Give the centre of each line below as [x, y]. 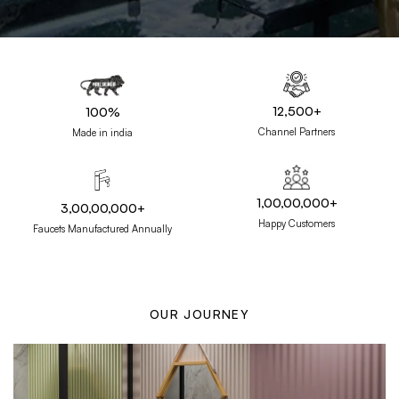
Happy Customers [297, 223]
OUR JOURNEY [199, 313]
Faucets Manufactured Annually [102, 228]
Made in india [102, 132]
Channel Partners [297, 132]
